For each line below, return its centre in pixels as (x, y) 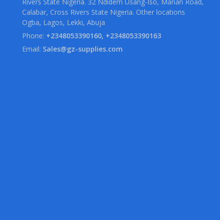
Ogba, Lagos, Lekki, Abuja (64, 23)
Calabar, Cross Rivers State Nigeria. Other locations (104, 12)
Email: (32, 49)
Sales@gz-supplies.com (83, 49)
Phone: (34, 36)
